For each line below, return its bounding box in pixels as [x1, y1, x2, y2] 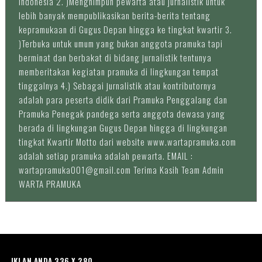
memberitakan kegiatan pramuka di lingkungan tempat [18, 64, 219, 78]
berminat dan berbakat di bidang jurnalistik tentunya [18, 50, 212, 64]
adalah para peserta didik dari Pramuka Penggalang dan [18, 92, 227, 106]
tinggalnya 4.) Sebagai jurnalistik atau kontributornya [18, 78, 216, 92]
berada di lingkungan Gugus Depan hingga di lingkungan [18, 120, 227, 134]
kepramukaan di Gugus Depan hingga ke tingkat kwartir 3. [18, 22, 232, 36]
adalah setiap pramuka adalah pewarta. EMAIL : [18, 149, 193, 162]
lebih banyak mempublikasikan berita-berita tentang [18, 8, 211, 22]
